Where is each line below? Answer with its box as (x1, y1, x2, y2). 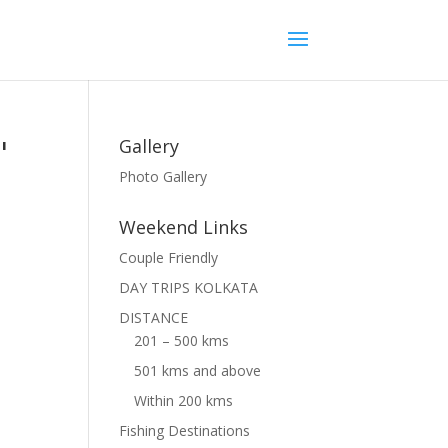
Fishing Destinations (119, 421, 251, 440)
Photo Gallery (119, 167, 208, 186)
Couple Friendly (119, 248, 219, 267)
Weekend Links (119, 215, 249, 239)
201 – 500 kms (134, 331, 230, 350)
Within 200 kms (134, 391, 234, 410)
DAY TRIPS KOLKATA (119, 278, 259, 297)
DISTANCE (119, 308, 189, 327)
